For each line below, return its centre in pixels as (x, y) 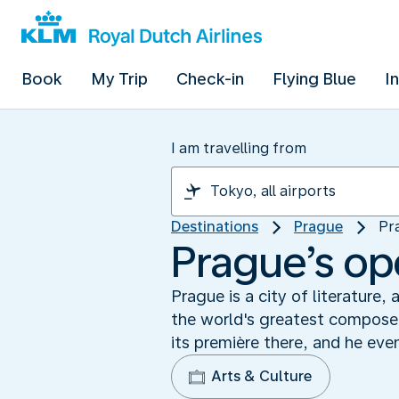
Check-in (210, 79)
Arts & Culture (261, 376)
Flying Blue (314, 79)
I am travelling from (239, 148)
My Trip (119, 79)
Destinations (215, 227)
